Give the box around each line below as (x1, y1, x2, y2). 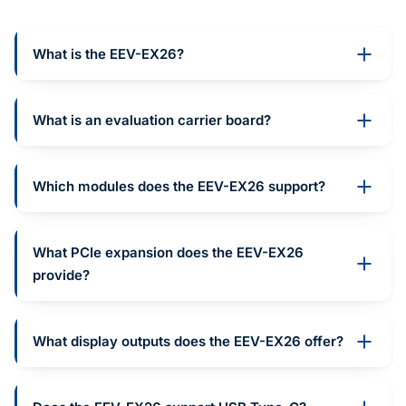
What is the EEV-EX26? (33, 45, 184, 63)
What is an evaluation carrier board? (33, 111, 271, 130)
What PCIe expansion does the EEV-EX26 (33, 244, 304, 262)
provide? (33, 266, 90, 285)
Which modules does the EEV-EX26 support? (33, 178, 325, 196)
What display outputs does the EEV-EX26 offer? (33, 333, 343, 351)
